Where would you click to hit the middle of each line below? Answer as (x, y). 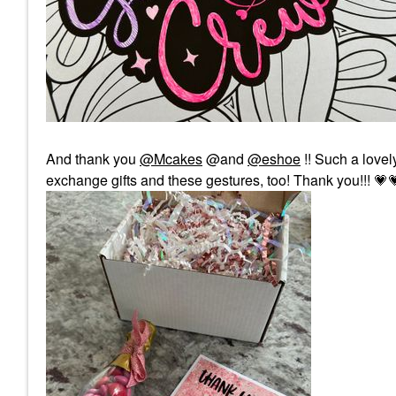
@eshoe (274, 159)
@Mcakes (171, 159)
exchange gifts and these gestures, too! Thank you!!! (210, 180)
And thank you (93, 159)
